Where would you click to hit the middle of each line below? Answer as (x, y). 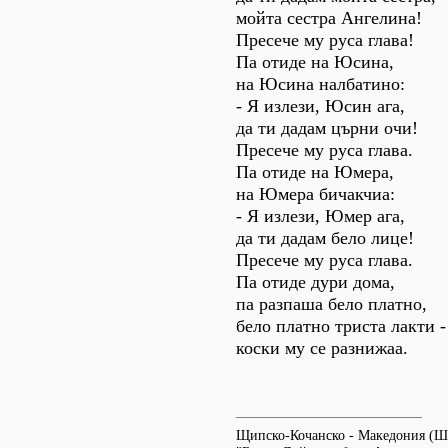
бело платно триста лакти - (341, 326)
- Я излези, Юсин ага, (320, 106)
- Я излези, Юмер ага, (320, 216)
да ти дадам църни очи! (327, 128)
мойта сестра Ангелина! (329, 18)
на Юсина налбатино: (320, 84)
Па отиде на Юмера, (315, 172)
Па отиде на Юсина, (315, 62)
